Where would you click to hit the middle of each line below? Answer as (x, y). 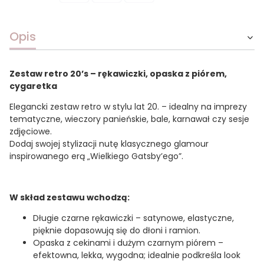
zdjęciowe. (31, 132)
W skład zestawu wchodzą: (70, 198)
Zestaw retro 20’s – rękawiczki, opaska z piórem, (118, 74)
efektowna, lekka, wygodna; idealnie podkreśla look (137, 255)
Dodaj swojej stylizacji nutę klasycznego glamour (109, 144)
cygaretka (33, 86)
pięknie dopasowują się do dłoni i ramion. (117, 231)
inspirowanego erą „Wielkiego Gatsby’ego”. (96, 156)
